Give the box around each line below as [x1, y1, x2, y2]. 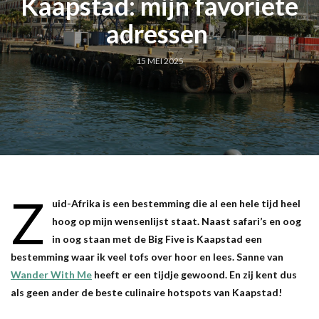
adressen [106, 17, 213, 49]
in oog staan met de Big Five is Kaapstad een [52, 232, 262, 245]
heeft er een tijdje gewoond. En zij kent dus [92, 268, 297, 281]
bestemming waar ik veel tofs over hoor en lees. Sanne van [11, 250, 283, 263]
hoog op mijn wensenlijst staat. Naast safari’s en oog [52, 214, 301, 227]
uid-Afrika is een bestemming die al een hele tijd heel [52, 197, 300, 209]
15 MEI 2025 [135, 55, 184, 66]
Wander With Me [11, 268, 92, 281]
